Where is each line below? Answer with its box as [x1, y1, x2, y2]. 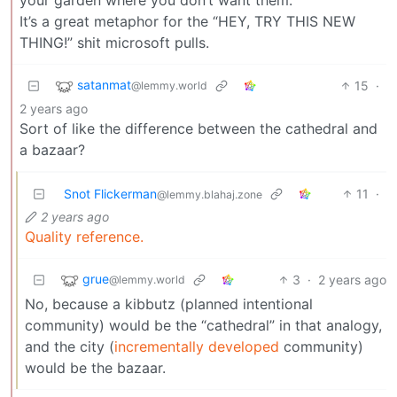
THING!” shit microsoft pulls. [19, 33, 209, 51]
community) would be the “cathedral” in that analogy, [25, 315, 382, 334]
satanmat [77, 77, 131, 93]
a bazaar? [19, 140, 85, 159]
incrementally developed [114, 337, 279, 355]
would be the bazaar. [25, 358, 166, 377]
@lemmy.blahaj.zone [157, 187, 262, 201]
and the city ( [25, 337, 114, 355]
